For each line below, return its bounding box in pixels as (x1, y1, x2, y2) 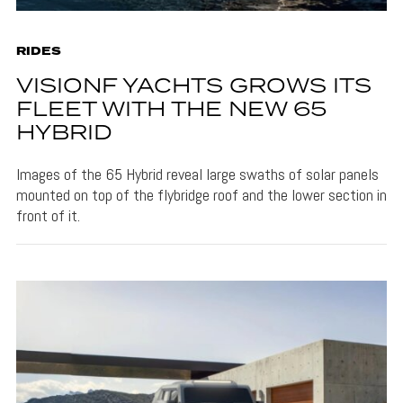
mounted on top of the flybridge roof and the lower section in (15, 184, 387, 205)
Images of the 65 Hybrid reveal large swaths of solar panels (15, 163, 379, 184)
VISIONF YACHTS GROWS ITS (15, 70, 372, 103)
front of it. (15, 204, 80, 226)
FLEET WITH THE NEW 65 (15, 94, 327, 126)
